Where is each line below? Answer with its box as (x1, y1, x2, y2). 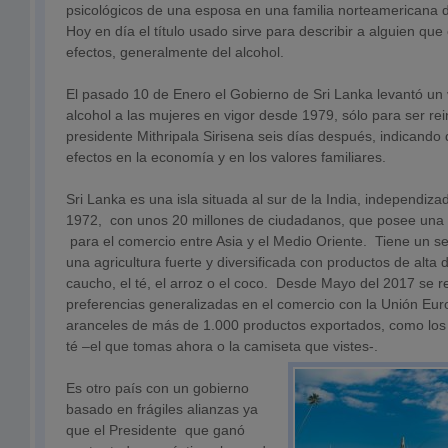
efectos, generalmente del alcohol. (66, 44, 284, 60)
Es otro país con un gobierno (66, 380, 249, 396)
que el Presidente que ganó (66, 422, 245, 438)
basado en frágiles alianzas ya (66, 401, 258, 417)
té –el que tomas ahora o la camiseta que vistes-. (66, 338, 378, 354)
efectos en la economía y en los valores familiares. (66, 149, 386, 165)
